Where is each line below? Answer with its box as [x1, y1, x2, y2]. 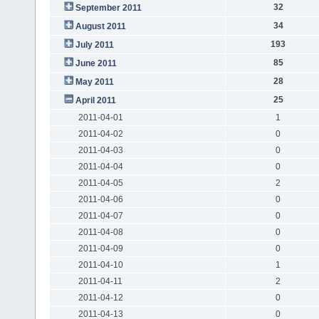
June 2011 [75, 58, 117, 68]
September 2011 [75, 2, 142, 13]
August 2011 [75, 21, 126, 31]
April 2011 [75, 95, 116, 105]
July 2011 [75, 39, 114, 50]
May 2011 [75, 76, 114, 87]
